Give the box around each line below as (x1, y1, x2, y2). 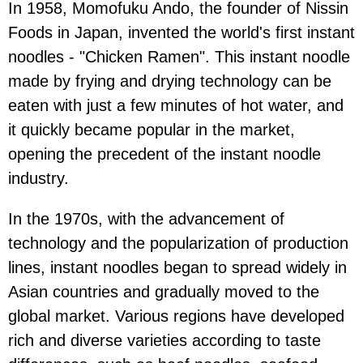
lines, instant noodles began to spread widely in (8, 258, 347, 277)
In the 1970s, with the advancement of (8, 210, 284, 228)
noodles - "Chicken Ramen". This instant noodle (8, 48, 350, 66)
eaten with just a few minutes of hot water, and (8, 96, 344, 115)
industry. (8, 169, 69, 188)
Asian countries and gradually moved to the (8, 283, 319, 301)
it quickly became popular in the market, (8, 121, 295, 139)
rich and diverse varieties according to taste (8, 331, 321, 350)
